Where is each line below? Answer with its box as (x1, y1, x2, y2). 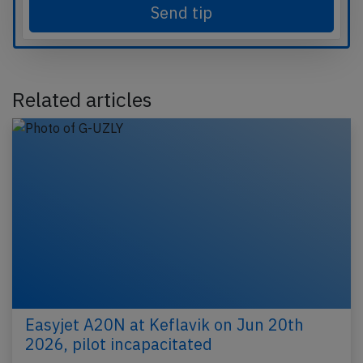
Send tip (151, 2, 212, 24)
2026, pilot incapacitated (25, 333, 212, 356)
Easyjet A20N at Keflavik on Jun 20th (25, 314, 304, 336)
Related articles (12, 86, 152, 113)
